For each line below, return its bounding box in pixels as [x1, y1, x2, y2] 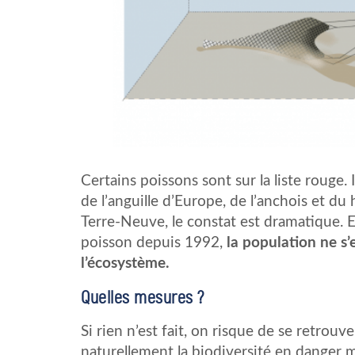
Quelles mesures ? [81, 286, 204, 308]
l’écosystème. [81, 255, 170, 271]
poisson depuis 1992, [81, 235, 227, 250]
